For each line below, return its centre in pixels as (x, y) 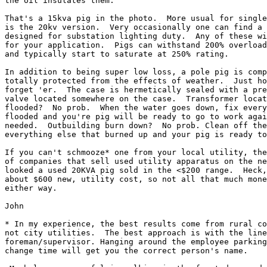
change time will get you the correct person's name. (126, 251)
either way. (31, 188)
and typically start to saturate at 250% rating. (117, 54)
